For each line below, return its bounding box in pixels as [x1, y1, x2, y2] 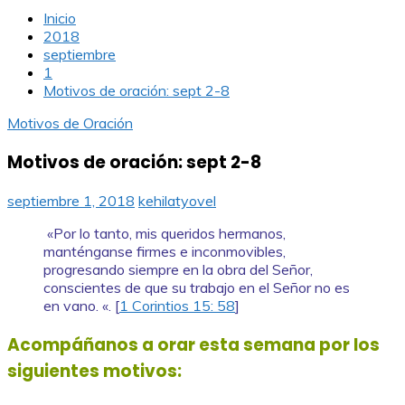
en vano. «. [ [43, 297, 119, 316]
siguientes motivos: [7, 359, 182, 384]
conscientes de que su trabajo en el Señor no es [43, 278, 350, 297]
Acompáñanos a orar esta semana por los [7, 333, 380, 358]
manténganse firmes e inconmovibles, [43, 242, 286, 261]
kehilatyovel [138, 192, 216, 211]
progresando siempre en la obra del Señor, [43, 260, 313, 279]
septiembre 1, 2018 [7, 192, 135, 211]
